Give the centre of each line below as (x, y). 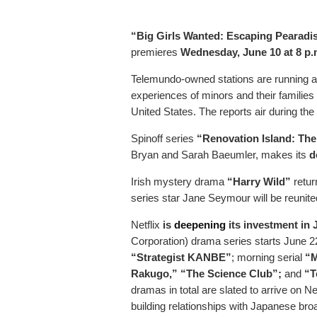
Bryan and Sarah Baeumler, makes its (220, 155)
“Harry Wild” (259, 182)
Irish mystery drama (179, 182)
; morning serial (268, 258)
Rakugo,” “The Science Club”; (208, 274)
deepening (200, 225)
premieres (154, 52)
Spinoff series (164, 139)
